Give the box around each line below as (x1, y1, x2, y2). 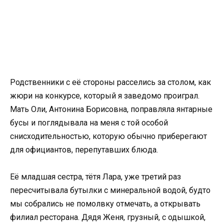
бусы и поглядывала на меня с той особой (10, 118, 168, 127)
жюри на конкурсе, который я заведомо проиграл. (10, 91, 199, 100)
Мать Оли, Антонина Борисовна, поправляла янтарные (10, 104, 212, 114)
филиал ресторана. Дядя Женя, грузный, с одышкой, (10, 212, 205, 222)
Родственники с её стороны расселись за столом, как (10, 77, 211, 87)
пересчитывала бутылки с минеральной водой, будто (10, 185, 210, 195)
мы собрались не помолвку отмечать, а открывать (10, 199, 200, 209)
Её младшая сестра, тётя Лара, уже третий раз (10, 172, 181, 182)
